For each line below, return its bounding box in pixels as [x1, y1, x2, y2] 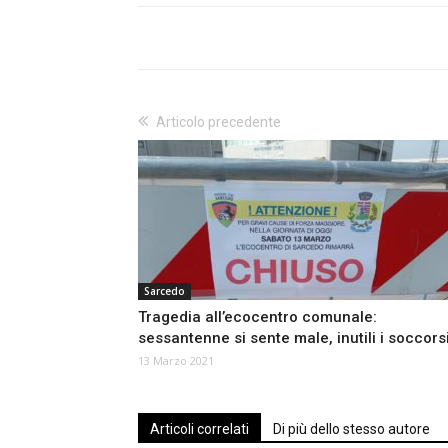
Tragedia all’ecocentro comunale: [138, 308, 377, 327]
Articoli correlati [150, 421, 249, 438]
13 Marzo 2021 [138, 353, 214, 369]
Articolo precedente [156, 114, 281, 131]
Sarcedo [144, 284, 185, 299]
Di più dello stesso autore [273, 421, 430, 438]
